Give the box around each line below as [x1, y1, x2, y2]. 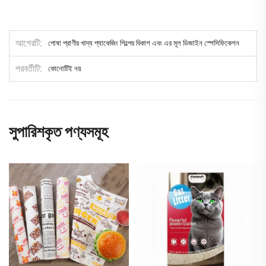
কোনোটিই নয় [48, 64, 81, 74]
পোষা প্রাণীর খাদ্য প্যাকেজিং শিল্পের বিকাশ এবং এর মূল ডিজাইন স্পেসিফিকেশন [48, 39, 239, 48]
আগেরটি [15, 37, 40, 49]
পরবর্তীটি [15, 63, 40, 75]
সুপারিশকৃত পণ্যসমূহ [9, 123, 108, 141]
